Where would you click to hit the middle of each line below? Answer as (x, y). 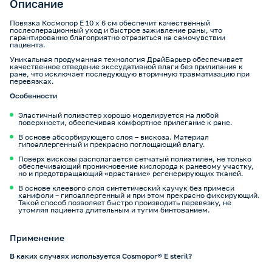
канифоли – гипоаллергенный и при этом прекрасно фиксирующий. (139, 195)
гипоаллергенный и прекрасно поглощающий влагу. (112, 144)
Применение (37, 238)
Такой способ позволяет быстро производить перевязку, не (125, 202)
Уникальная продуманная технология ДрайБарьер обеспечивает (126, 59)
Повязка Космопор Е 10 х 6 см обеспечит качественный (110, 23)
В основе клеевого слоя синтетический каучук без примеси (126, 188)
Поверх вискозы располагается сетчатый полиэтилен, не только (135, 159)
